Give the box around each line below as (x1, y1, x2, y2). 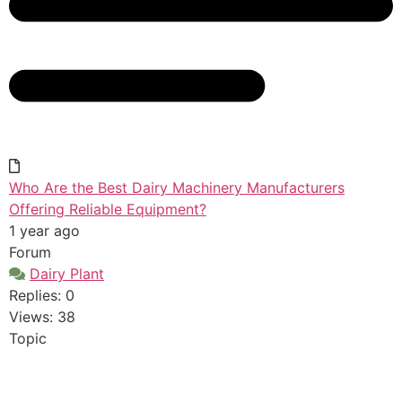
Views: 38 (9, 308, 75, 327)
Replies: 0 (9, 286, 74, 305)
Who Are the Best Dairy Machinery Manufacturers (9, 179, 345, 197)
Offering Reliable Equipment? (9, 200, 206, 219)
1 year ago (9, 222, 80, 240)
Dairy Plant (30, 265, 104, 284)
